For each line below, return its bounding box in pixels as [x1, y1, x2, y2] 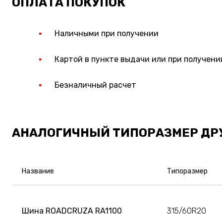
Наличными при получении [55, 28, 159, 38]
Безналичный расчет [55, 80, 136, 90]
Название [22, 166, 54, 175]
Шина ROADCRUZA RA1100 [22, 206, 122, 216]
